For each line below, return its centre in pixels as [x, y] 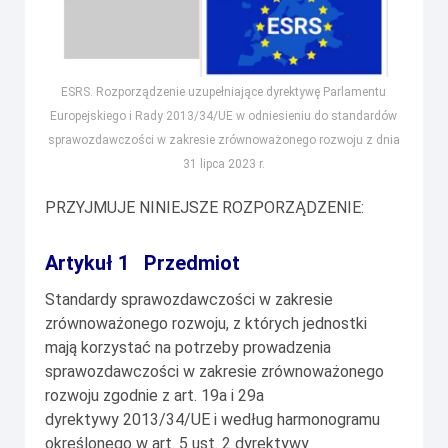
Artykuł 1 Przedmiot [142, 263]
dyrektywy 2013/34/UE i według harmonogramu [212, 420]
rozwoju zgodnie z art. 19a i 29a [154, 396]
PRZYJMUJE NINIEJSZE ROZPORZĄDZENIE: [204, 208]
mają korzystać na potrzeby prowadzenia [188, 348]
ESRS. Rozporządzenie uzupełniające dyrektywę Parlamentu [224, 92]
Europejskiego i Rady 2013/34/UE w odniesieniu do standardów [224, 116]
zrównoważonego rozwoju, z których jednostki [206, 324]
